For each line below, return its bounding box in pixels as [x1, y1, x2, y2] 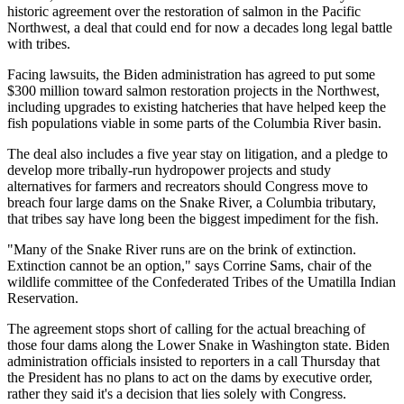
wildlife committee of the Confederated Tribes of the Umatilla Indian [7, 273, 396, 289]
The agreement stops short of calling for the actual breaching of [7, 320, 365, 336]
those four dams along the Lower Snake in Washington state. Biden [7, 336, 390, 353]
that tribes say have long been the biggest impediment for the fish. [7, 210, 379, 226]
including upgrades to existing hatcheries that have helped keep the [7, 98, 386, 115]
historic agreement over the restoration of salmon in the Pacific [7, 3, 361, 19]
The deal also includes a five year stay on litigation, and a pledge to [7, 145, 388, 161]
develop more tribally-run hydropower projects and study [7, 161, 331, 178]
